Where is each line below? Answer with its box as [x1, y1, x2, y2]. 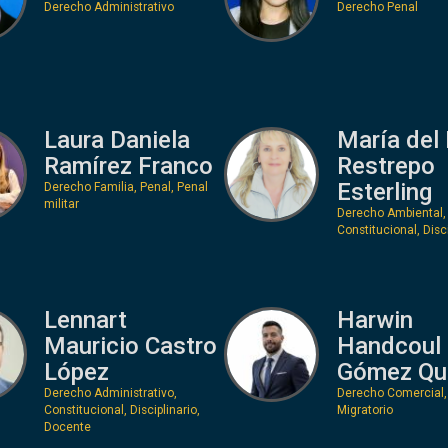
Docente [44, 419, 91, 434]
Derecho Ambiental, [336, 205, 446, 220]
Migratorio [336, 402, 393, 417]
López [44, 357, 109, 386]
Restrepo [336, 151, 435, 180]
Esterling [336, 177, 432, 206]
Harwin [336, 305, 413, 334]
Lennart [44, 305, 127, 334]
